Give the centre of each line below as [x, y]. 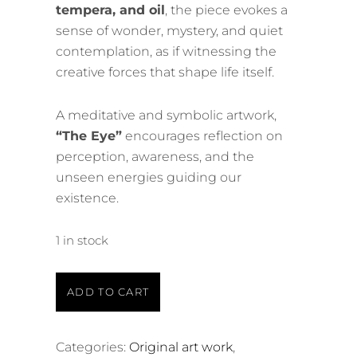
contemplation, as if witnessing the [166, 51]
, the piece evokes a [226, 10]
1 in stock [82, 240]
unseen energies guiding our [149, 177]
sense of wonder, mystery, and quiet [169, 30]
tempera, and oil [110, 10]
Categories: [92, 347]
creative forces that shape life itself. [165, 72]
